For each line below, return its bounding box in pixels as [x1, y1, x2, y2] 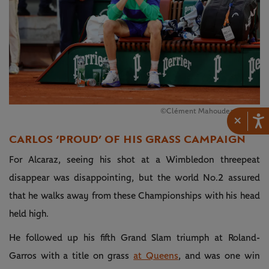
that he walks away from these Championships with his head [9, 190, 260, 201]
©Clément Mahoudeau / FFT [160, 107, 257, 115]
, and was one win [178, 250, 260, 261]
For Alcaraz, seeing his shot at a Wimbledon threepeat [9, 154, 260, 165]
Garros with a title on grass [9, 250, 134, 261]
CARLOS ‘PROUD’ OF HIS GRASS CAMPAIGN [9, 132, 246, 146]
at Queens [133, 250, 178, 261]
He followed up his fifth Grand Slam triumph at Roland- [9, 232, 260, 243]
